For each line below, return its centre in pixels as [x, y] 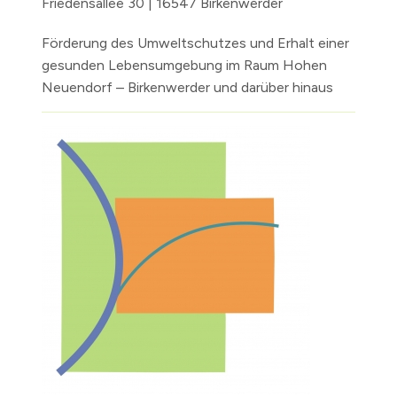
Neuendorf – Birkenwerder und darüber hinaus [187, 88]
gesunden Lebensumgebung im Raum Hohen [184, 66]
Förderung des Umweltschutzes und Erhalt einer [195, 43]
